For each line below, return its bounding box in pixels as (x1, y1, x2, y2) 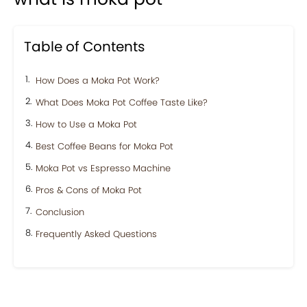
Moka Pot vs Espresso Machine (36, 161, 171, 175)
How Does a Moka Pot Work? (36, 73, 160, 87)
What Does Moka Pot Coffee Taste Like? (36, 95, 208, 109)
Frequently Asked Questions (36, 227, 157, 241)
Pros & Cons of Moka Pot (36, 183, 142, 197)
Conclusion (36, 205, 84, 219)
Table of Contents (24, 36, 145, 56)
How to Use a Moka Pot (36, 117, 137, 131)
